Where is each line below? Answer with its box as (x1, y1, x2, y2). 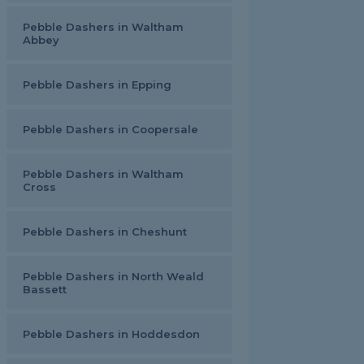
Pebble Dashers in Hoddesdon (23, 327, 200, 340)
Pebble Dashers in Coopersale (23, 123, 198, 136)
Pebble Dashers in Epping (23, 78, 171, 91)
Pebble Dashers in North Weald (23, 270, 204, 283)
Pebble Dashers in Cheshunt (23, 225, 187, 238)
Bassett (23, 283, 67, 296)
